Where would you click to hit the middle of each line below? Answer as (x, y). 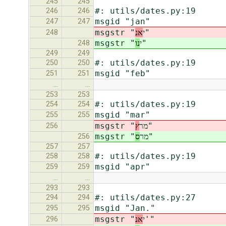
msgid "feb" (123, 74)
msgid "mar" (123, 115)
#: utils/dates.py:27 (145, 198)
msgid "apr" (123, 167)
